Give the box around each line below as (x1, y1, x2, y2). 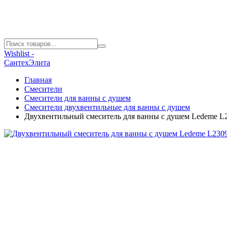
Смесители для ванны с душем (24, 94, 131, 102)
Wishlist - (4, 49, 34, 58)
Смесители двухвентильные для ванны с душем (24, 103, 190, 111)
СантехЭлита (4, 58, 50, 67)
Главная (24, 75, 52, 84)
